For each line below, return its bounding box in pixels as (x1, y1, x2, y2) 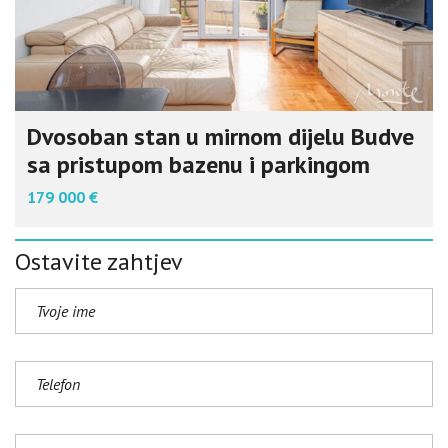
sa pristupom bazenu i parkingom (27, 149, 370, 181)
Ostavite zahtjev (15, 246, 183, 278)
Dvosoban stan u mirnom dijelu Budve (27, 121, 414, 153)
